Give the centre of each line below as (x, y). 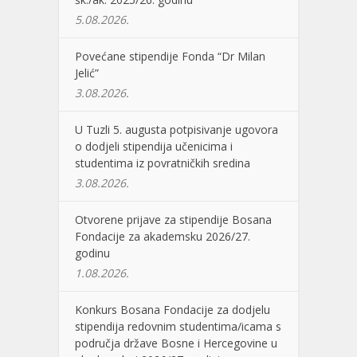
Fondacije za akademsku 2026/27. (163, 237)
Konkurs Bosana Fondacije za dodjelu (173, 310)
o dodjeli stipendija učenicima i (154, 147)
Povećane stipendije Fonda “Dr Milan (170, 57)
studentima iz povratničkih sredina (163, 163)
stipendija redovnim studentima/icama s (178, 327)
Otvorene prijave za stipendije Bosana (173, 220)
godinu (92, 253)
